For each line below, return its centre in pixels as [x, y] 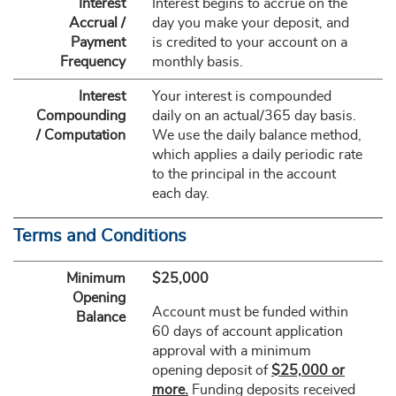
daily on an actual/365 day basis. [254, 116]
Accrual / [97, 23]
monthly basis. [197, 62]
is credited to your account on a [249, 42]
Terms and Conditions [100, 236]
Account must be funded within [250, 312]
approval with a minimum [231, 351]
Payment [98, 42]
